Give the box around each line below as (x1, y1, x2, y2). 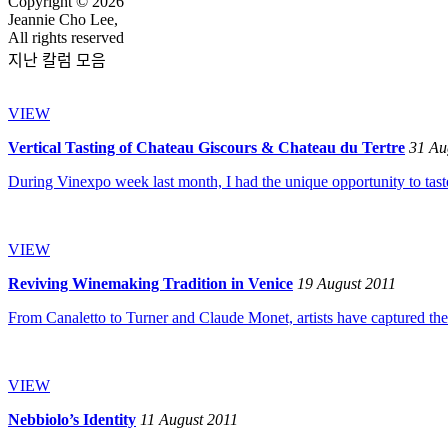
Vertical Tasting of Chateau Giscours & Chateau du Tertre (8, 139, 405, 156)
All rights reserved (8, 29, 124, 46)
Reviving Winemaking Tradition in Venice (8, 275, 293, 292)
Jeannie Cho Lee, (8, 11, 118, 28)
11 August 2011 (140, 411, 238, 428)
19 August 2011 (297, 275, 396, 292)
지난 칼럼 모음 (8, 52, 106, 69)
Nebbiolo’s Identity (8, 411, 136, 428)
